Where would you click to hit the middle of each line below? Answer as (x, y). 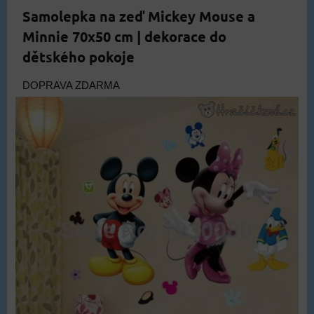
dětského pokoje (78, 57)
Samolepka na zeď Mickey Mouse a (139, 16)
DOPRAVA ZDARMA (71, 86)
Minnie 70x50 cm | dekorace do (124, 37)
